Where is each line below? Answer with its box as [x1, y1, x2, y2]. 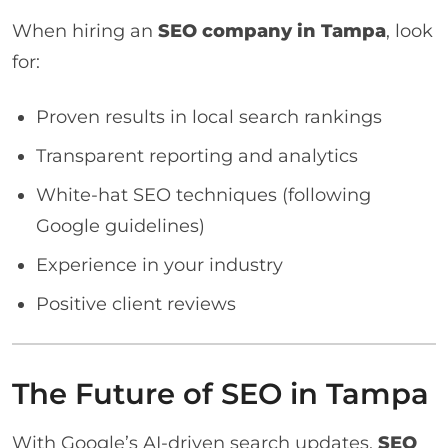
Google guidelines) [36, 214, 205, 236]
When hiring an [12, 19, 158, 41]
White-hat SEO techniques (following [36, 183, 371, 205]
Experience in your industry [36, 253, 283, 275]
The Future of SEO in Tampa [12, 375, 429, 411]
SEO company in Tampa [158, 19, 386, 41]
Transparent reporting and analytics [36, 144, 358, 166]
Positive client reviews [36, 292, 236, 314]
